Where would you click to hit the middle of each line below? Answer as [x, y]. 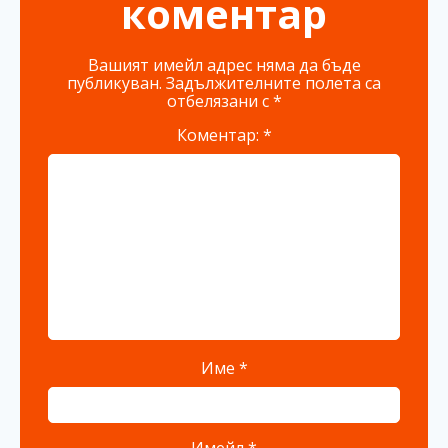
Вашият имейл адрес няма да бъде [224, 64]
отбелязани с [219, 100]
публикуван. [114, 82]
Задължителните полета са [273, 82]
